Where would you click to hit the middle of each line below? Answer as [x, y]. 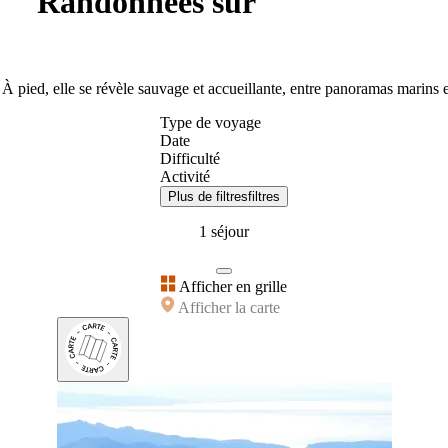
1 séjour [224, 231]
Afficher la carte [227, 307]
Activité [185, 176]
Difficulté [190, 158]
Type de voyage [210, 122]
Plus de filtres [208, 196]
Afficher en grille [231, 286]
